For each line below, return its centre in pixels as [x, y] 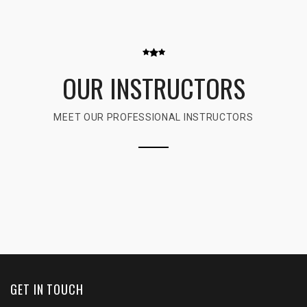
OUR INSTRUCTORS [153, 88]
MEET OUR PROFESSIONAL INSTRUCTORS [153, 117]
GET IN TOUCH [47, 289]
